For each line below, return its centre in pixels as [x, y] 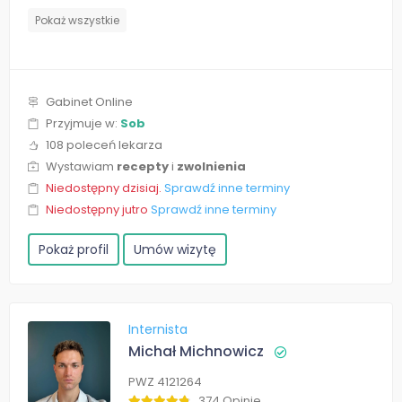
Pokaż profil [74, 250]
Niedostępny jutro [98, 210]
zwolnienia [211, 167]
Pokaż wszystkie [77, 21]
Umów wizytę [175, 250]
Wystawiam [81, 167]
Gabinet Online [89, 102]
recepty [143, 167]
